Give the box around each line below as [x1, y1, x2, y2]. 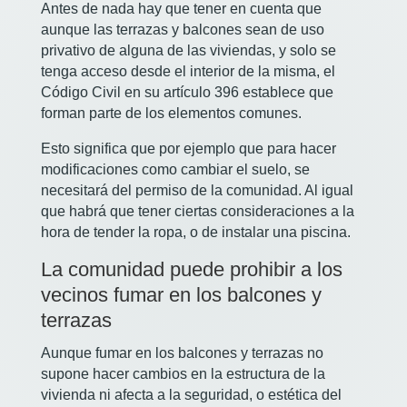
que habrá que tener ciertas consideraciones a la [40, 203, 354, 220]
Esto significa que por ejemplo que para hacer [40, 141, 336, 157]
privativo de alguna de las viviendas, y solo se [40, 43, 336, 59]
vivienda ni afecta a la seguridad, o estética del [40, 387, 342, 403]
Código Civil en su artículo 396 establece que [40, 84, 333, 101]
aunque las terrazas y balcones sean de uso [40, 22, 324, 38]
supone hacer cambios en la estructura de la [40, 366, 325, 382]
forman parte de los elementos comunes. [40, 105, 305, 122]
